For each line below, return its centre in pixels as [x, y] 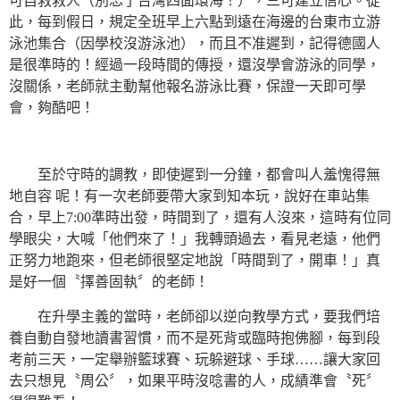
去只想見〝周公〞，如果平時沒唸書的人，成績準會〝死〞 [195, 381]
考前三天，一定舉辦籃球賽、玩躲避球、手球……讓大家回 [195, 359]
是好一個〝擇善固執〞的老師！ [109, 282]
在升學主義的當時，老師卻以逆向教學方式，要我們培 [195, 317]
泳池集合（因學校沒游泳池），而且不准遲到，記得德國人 [195, 43]
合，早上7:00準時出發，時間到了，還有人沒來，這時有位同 [200, 217]
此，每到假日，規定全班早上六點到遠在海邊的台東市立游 [195, 22]
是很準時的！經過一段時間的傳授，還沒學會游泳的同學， [195, 65]
